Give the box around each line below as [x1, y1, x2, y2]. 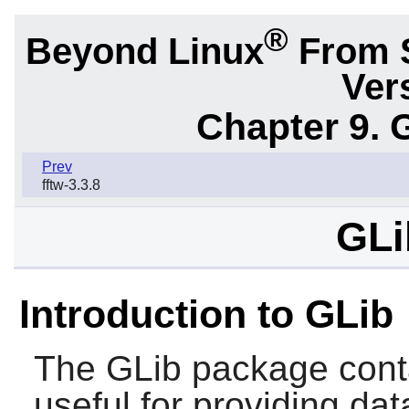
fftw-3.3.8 [42, 177, 100, 194]
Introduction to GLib [18, 292, 393, 337]
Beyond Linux [26, 30, 265, 71]
